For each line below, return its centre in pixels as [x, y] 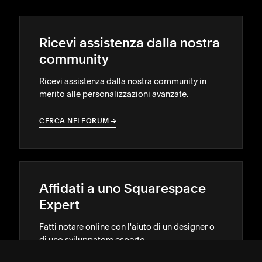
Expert [59, 206]
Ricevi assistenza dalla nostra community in [123, 81]
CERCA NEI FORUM [74, 122]
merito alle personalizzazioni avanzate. [114, 94]
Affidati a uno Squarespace [123, 189]
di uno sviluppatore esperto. [93, 240]
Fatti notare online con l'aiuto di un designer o [127, 227]
